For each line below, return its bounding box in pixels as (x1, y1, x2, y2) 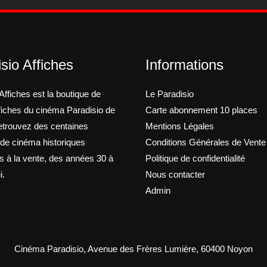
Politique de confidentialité (145, 153, 245, 164)
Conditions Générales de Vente (145, 137, 266, 148)
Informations (145, 57, 223, 73)
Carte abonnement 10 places (145, 105, 257, 116)
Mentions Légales (145, 121, 214, 132)
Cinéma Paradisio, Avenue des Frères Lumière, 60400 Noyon (14, 244, 253, 254)
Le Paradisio (145, 89, 194, 100)
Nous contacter (145, 169, 205, 180)
